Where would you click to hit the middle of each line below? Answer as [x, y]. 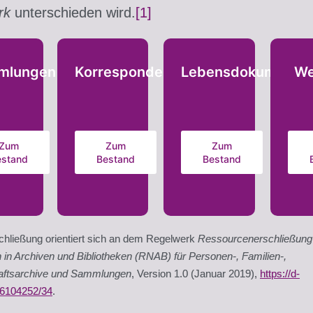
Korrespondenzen [135, 72]
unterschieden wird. [73, 12]
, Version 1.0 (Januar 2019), [196, 273]
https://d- [280, 273]
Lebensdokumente [244, 72]
